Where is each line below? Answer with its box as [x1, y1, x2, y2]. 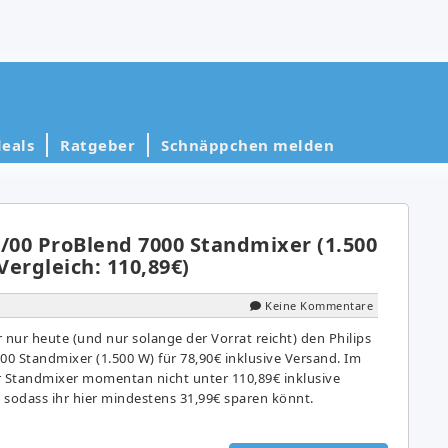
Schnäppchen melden [161, 134, 334, 155]
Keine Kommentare [265, 297, 373, 313]
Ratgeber [60, 134, 135, 155]
